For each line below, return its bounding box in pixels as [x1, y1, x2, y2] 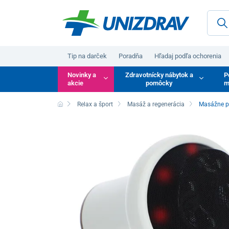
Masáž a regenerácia [127, 100, 185, 108]
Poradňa [119, 52, 143, 60]
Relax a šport [77, 100, 113, 108]
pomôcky [146, 79, 173, 87]
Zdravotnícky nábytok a [125, 71, 193, 79]
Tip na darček [67, 52, 107, 60]
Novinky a [67, 71, 97, 79]
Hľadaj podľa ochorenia [154, 52, 222, 60]
